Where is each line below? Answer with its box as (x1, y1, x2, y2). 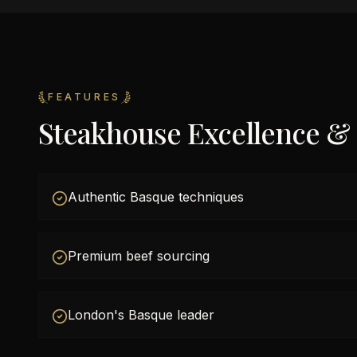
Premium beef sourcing (68, 248, 210, 264)
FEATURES (48, 91, 121, 103)
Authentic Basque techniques (68, 189, 244, 205)
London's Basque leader (68, 307, 214, 323)
